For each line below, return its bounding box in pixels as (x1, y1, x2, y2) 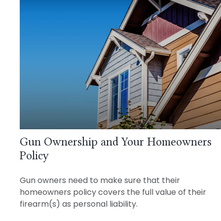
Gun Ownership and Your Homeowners (20, 135, 212, 149)
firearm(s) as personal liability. (20, 198, 138, 210)
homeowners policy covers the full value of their (20, 186, 206, 198)
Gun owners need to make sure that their (20, 175, 180, 186)
